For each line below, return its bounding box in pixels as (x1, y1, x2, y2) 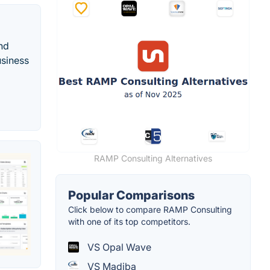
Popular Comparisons (68, 187, 195, 202)
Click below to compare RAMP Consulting (68, 204, 232, 215)
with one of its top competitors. (68, 216, 190, 227)
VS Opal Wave (85, 240, 151, 253)
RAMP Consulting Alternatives (94, 152, 212, 163)
